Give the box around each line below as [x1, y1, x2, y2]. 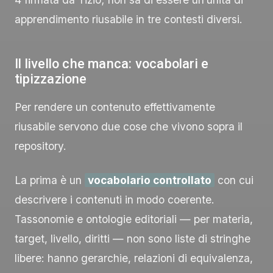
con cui [214, 173, 254, 186]
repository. [15, 139, 66, 152]
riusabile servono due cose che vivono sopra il [15, 119, 243, 133]
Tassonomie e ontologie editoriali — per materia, [15, 212, 253, 225]
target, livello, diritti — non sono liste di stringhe [15, 232, 250, 245]
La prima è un [15, 173, 85, 186]
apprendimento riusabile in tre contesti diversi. [15, 12, 243, 26]
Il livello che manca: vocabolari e [15, 55, 209, 71]
